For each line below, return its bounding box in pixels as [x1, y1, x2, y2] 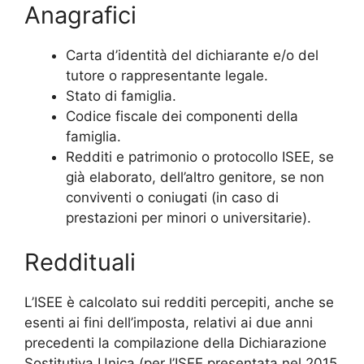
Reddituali [24, 248, 136, 276]
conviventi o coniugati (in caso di [66, 188, 279, 206]
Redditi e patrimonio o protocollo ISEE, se [66, 148, 334, 165]
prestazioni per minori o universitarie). [66, 209, 311, 226]
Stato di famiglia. [66, 87, 176, 104]
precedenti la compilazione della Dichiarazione [24, 335, 327, 351]
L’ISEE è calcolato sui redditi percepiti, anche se [24, 294, 334, 310]
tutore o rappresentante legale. [66, 67, 268, 84]
